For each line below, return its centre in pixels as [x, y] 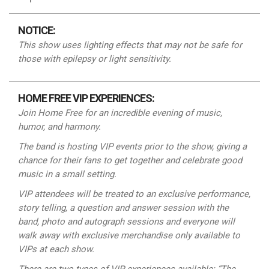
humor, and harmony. [59, 127]
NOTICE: [37, 30]
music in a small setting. [67, 174]
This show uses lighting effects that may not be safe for [130, 45]
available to [217, 235]
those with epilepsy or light [73, 59]
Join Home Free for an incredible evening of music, [120, 113]
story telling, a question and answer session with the [123, 208]
